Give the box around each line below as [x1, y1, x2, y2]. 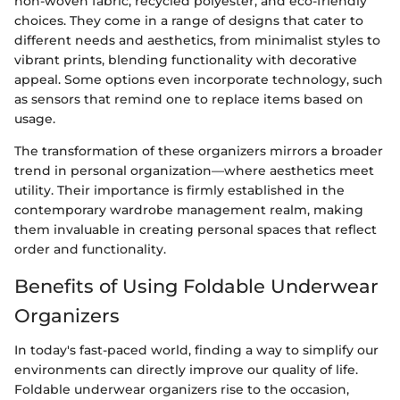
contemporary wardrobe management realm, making [14, 202, 363, 219]
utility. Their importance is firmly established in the [14, 182, 345, 199]
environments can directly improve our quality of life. [14, 361, 358, 378]
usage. [14, 111, 55, 128]
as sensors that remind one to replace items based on [14, 91, 363, 108]
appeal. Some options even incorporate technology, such [14, 71, 383, 88]
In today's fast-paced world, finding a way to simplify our [14, 341, 379, 358]
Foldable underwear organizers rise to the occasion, [14, 380, 349, 397]
